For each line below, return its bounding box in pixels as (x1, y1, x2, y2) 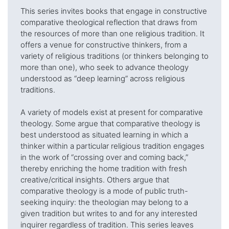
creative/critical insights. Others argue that (20, 175, 169, 185)
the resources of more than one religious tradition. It (20, 29, 204, 38)
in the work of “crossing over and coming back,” (20, 152, 188, 162)
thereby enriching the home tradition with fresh (20, 164, 187, 173)
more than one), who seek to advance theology (20, 62, 189, 72)
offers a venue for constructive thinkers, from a (20, 40, 187, 50)
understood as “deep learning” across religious (20, 74, 185, 83)
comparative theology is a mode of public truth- (20, 186, 188, 196)
